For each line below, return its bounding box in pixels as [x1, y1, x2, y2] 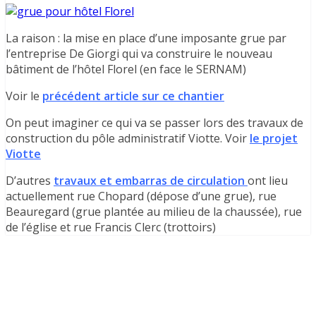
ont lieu [248, 173, 288, 189]
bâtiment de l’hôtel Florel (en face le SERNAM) [6, 61, 246, 78]
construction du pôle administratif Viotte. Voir [6, 130, 250, 147]
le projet [250, 130, 298, 147]
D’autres [6, 173, 54, 189]
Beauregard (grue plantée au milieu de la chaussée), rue [6, 204, 302, 220]
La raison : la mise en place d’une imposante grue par [6, 30, 286, 47]
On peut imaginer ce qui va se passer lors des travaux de [6, 115, 303, 131]
